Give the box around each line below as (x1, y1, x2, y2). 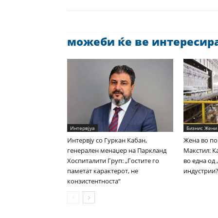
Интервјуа (70, 125, 95, 131)
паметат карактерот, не (67, 166, 138, 175)
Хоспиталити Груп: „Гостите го (67, 156, 159, 165)
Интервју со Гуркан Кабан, (67, 136, 147, 145)
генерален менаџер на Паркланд (67, 146, 166, 155)
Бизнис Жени (186, 125, 217, 131)
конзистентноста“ (67, 177, 121, 185)
